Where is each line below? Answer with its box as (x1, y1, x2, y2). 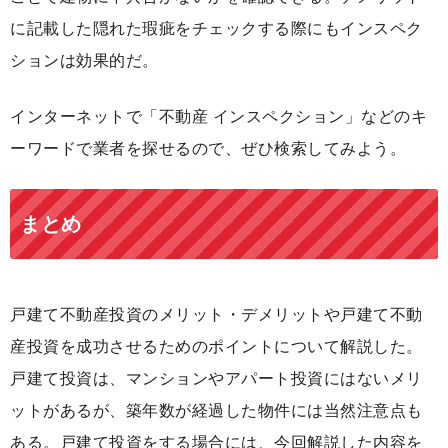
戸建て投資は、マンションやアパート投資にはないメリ (10, 370, 423, 388)
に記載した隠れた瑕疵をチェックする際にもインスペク (10, 20, 423, 38)
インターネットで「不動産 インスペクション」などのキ (10, 108, 427, 126)
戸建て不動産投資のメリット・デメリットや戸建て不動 (10, 306, 423, 324)
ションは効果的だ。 (10, 52, 159, 70)
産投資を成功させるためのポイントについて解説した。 (10, 338, 423, 356)
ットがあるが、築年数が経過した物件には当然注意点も (10, 402, 423, 420)
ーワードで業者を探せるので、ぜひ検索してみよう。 (10, 140, 406, 158)
